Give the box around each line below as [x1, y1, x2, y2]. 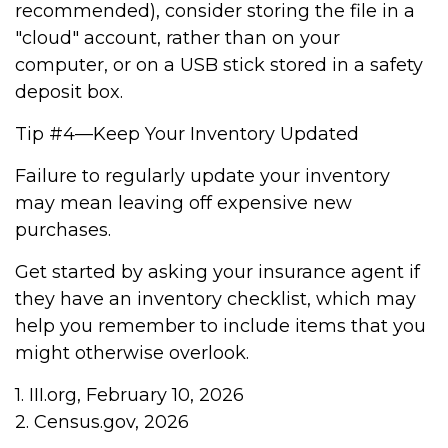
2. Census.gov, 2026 [15, 411, 189, 433]
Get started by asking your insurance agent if [15, 261, 420, 283]
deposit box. [15, 81, 123, 103]
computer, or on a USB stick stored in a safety [15, 54, 423, 76]
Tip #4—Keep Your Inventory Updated [15, 123, 359, 145]
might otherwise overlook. [15, 342, 249, 364]
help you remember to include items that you [15, 315, 426, 337]
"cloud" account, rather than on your [15, 27, 340, 49]
